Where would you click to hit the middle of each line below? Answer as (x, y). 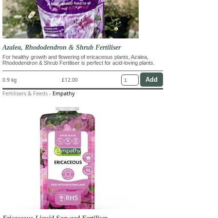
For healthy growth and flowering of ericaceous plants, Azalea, (75, 57)
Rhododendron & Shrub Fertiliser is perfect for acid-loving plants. (79, 63)
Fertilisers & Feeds (25, 93)
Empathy (64, 93)
